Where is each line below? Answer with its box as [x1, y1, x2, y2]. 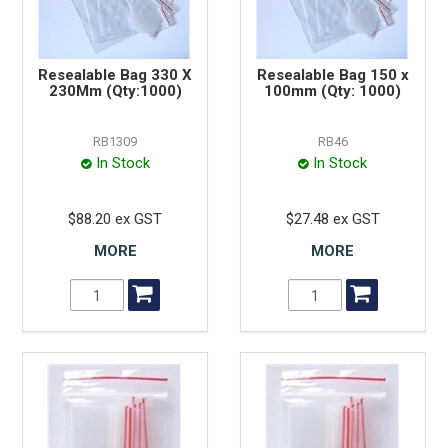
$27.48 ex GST [285, 210, 380, 229]
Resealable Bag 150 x [256, 66, 409, 85]
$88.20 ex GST [68, 210, 163, 229]
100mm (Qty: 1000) [264, 82, 402, 101]
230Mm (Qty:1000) [48, 82, 182, 101]
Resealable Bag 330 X [38, 66, 193, 85]
